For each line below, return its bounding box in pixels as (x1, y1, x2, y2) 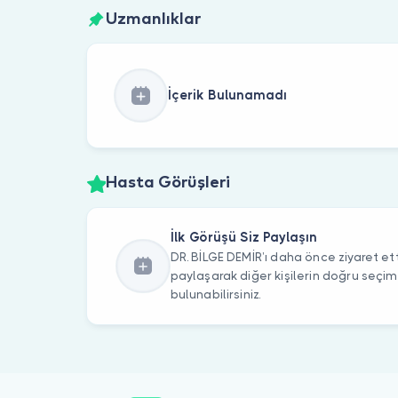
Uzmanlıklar (105, 11, 201, 28)
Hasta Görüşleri (105, 175, 230, 192)
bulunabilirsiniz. (170, 288, 261, 302)
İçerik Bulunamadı (167, 88, 287, 103)
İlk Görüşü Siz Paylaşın (170, 230, 317, 245)
